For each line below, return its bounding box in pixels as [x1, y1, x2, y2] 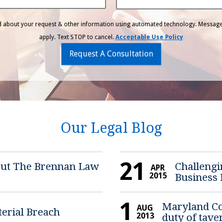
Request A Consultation [69, 49, 153, 58]
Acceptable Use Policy [115, 33, 183, 41]
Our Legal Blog [60, 119, 162, 137]
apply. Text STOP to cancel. [39, 33, 115, 41]
